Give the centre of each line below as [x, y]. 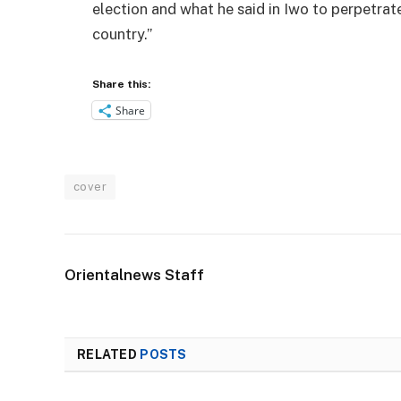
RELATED [109, 354]
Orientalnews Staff [134, 274]
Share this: [121, 84]
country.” [122, 34]
